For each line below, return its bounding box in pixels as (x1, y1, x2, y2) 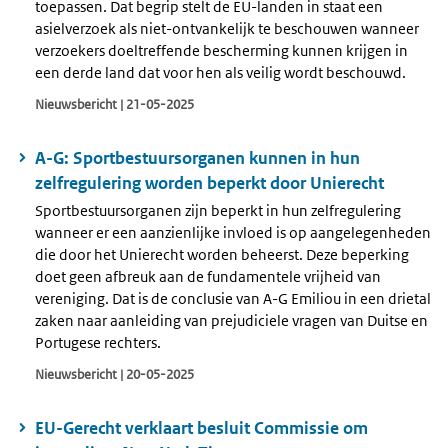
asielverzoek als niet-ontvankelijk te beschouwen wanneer (35, 19, 419, 39)
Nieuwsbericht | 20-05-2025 (35, 365, 194, 383)
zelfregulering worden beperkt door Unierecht (35, 172, 384, 195)
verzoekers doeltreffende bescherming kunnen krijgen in (35, 41, 408, 61)
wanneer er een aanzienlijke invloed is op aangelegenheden (35, 222, 431, 242)
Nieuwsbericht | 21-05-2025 (35, 96, 194, 114)
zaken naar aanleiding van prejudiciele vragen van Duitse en (35, 310, 428, 330)
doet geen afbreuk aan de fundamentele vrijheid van (35, 266, 381, 286)
